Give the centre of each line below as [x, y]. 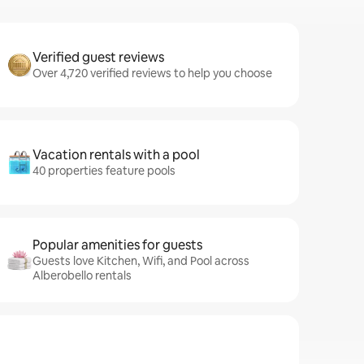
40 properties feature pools [104, 171]
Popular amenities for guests [117, 245]
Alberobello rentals [82, 275]
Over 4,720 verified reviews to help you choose [152, 73]
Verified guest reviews [98, 57]
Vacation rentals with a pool [116, 155]
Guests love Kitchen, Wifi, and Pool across [141, 261]
